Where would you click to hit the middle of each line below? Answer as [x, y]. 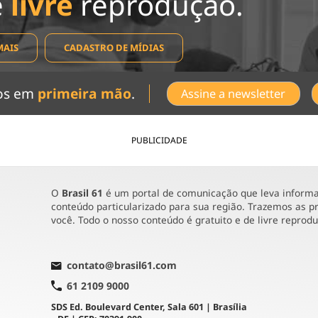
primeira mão [85, 93]
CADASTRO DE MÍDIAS [114, 47]
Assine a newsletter [234, 93]
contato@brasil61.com [121, 265]
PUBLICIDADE [159, 141]
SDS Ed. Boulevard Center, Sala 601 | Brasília [149, 307]
